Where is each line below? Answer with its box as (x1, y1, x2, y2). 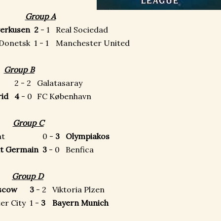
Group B (3, 65, 35, 74)
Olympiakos (66, 131, 110, 141)
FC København (37, 91, 91, 101)
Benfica (66, 145, 94, 154)
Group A (25, 11, 56, 21)
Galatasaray (37, 78, 82, 88)
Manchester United (56, 38, 130, 48)
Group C (12, 118, 44, 128)
